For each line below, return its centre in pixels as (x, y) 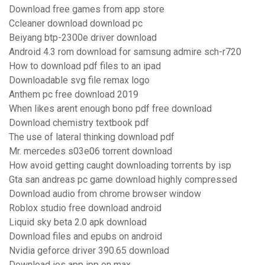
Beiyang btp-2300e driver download (83, 38)
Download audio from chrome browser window (105, 194)
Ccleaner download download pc (76, 24)
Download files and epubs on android (85, 237)
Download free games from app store (87, 9)
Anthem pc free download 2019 (74, 95)
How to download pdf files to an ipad (85, 66)
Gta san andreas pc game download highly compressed (123, 180)
